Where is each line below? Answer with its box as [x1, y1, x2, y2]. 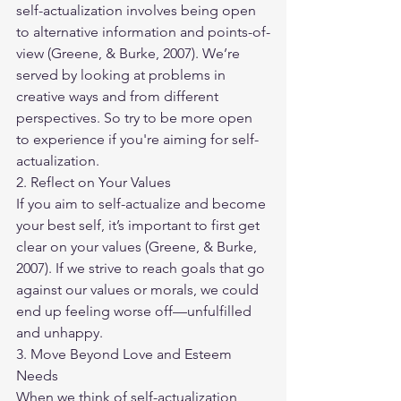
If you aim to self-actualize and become [16, 195, 269, 213]
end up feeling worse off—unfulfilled [16, 303, 255, 320]
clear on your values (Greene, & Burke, [16, 238, 260, 256]
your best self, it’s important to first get [16, 217, 263, 235]
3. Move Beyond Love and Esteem [16, 346, 235, 363]
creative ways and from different [16, 88, 222, 106]
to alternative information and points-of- [16, 23, 270, 41]
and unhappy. [16, 324, 103, 342]
